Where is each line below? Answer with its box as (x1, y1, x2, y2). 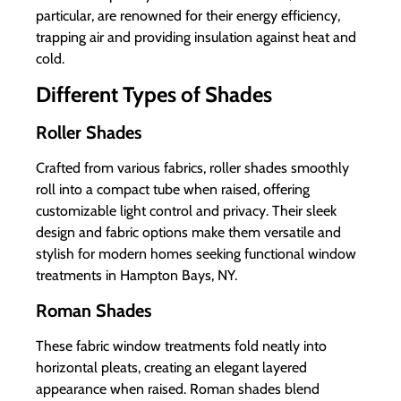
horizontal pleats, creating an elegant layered (36, 358, 307, 376)
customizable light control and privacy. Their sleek (36, 202, 337, 220)
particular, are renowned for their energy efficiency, (36, 7, 340, 25)
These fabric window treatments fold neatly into (36, 337, 327, 354)
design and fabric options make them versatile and (36, 224, 341, 242)
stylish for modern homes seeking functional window (36, 245, 356, 263)
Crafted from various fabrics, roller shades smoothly (36, 159, 349, 177)
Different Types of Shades (36, 81, 272, 108)
